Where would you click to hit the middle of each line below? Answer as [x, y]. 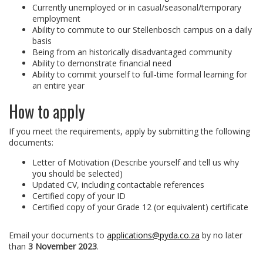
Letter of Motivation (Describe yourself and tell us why [136, 162]
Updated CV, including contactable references [118, 185]
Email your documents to [58, 235]
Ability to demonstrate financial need [102, 63]
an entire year [58, 85]
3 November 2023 [61, 246]
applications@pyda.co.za [153, 235]
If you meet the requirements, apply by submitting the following [129, 131]
